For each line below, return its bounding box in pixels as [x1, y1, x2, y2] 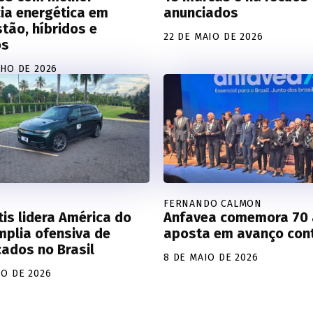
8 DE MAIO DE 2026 [163, 251, 259, 263]
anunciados [163, 3, 238, 21]
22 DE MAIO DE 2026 [163, 30, 263, 43]
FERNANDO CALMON [163, 197, 262, 210]
